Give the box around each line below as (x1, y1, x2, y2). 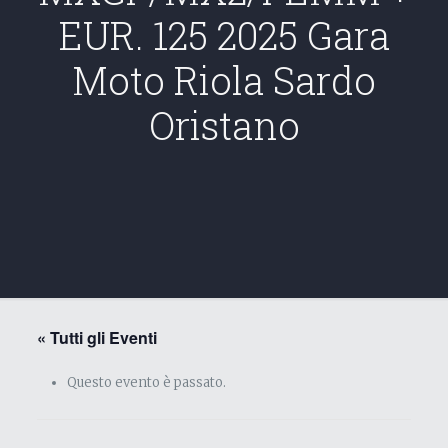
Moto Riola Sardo (72, 55, 376, 105)
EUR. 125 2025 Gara (58, 10, 390, 60)
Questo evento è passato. (66, 374, 226, 391)
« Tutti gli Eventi (36, 326, 157, 349)
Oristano (148, 100, 300, 150)
